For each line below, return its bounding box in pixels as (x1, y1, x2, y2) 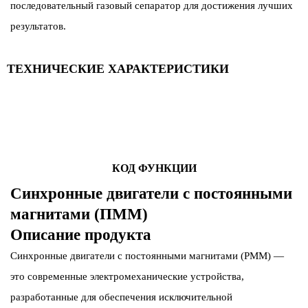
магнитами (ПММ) (10, 206, 148, 223)
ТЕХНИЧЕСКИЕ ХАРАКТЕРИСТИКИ (7, 61, 229, 76)
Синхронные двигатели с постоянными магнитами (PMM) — (10, 250, 284, 262)
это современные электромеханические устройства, (10, 271, 244, 283)
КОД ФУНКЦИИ (111, 162, 197, 175)
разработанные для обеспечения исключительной (10, 291, 232, 303)
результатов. (10, 20, 66, 32)
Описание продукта (10, 226, 151, 244)
